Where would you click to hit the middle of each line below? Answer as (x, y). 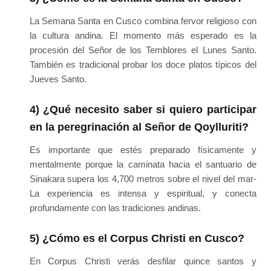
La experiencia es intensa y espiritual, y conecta (143, 194)
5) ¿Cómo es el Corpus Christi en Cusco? (137, 239)
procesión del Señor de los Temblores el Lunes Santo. (143, 50)
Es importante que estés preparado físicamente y (143, 150)
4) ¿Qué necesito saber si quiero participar (143, 109)
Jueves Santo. (58, 79)
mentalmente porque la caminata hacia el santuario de (143, 165)
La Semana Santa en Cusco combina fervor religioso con (143, 21)
